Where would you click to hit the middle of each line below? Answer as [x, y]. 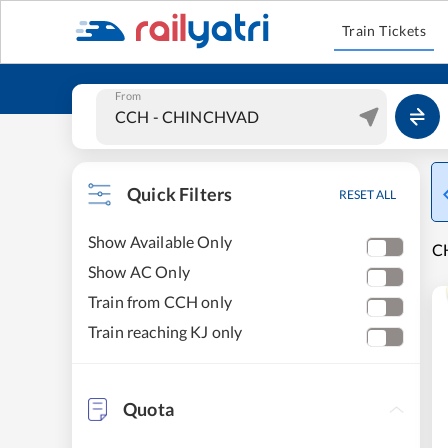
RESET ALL [367, 194]
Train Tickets [384, 30]
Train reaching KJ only [165, 331]
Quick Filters [180, 194]
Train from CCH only [160, 301]
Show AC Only [139, 271]
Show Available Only [160, 241]
